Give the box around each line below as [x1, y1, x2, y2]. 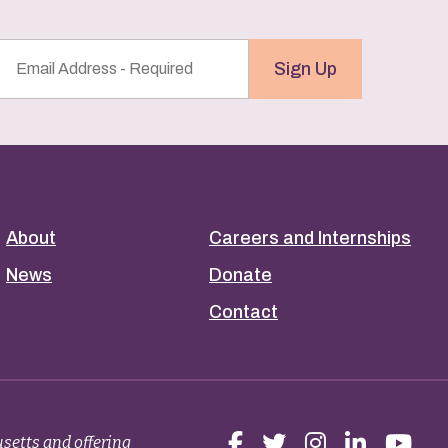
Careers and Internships [209, 228, 411, 248]
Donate [209, 265, 272, 285]
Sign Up [274, 58, 337, 79]
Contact [209, 302, 278, 322]
